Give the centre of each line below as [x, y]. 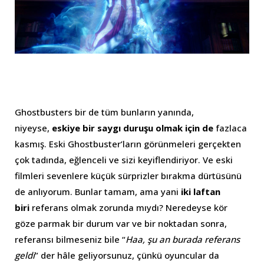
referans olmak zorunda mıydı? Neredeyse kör [130, 207]
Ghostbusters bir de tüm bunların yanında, [104, 112]
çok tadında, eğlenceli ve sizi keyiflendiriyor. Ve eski [124, 159]
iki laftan [201, 191]
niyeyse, [33, 128]
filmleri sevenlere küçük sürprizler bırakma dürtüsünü [128, 175]
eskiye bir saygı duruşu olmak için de [134, 128]
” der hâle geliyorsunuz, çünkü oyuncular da [127, 255]
